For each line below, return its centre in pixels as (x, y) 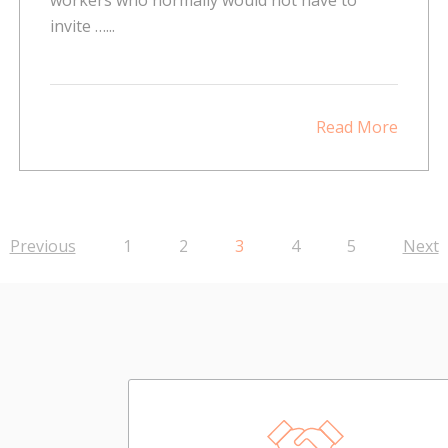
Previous (42, 245)
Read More (356, 126)
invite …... (83, 25)
